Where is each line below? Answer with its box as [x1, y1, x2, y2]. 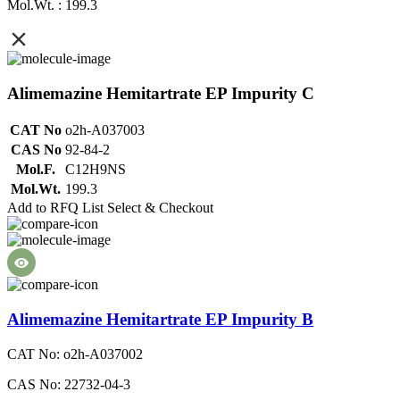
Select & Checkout [107, 200, 213, 216]
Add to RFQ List [7, 200, 104, 216]
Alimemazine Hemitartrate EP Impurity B [7, 310, 313, 329]
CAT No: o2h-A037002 [7, 346, 143, 362]
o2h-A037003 [65, 122, 145, 138]
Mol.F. [16, 162, 55, 178]
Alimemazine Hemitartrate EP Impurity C [7, 83, 314, 103]
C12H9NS [65, 162, 126, 178]
